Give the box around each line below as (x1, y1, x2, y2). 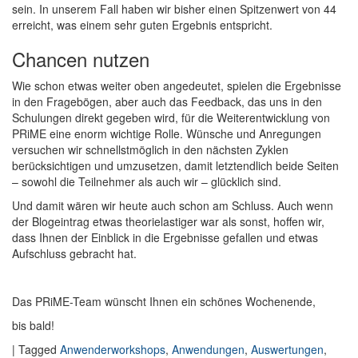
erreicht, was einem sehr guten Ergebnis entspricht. (12, 17, 272, 34)
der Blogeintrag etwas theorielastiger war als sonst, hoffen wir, (12, 213, 324, 230)
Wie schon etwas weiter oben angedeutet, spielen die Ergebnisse (12, 78, 341, 94)
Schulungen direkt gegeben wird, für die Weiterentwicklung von (12, 109, 330, 126)
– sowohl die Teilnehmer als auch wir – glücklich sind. (12, 173, 281, 190)
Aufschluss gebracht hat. (12, 245, 137, 262)
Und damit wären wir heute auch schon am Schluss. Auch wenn (12, 197, 333, 214)
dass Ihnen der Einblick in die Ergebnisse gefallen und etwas (12, 229, 318, 246)
